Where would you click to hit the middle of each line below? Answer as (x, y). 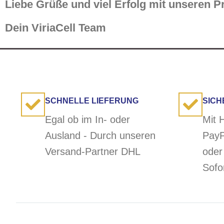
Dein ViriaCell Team (55, 27)
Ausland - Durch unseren (100, 136)
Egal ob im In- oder (87, 120)
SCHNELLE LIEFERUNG (92, 101)
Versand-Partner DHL (93, 152)
